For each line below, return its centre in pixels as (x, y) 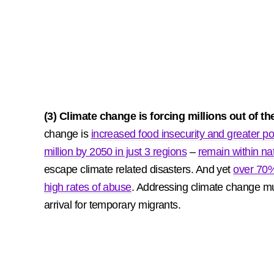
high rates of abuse (88, 187)
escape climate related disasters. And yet (139, 169)
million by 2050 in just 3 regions (116, 152)
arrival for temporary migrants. (114, 205)
